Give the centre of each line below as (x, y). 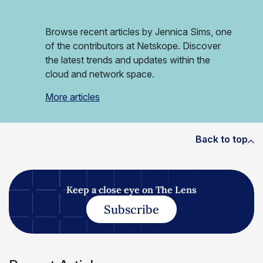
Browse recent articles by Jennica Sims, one (139, 32)
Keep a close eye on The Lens (131, 190)
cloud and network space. (100, 74)
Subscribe (131, 209)
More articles (73, 97)
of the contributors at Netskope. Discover (133, 46)
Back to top (222, 139)
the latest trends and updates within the (128, 60)
